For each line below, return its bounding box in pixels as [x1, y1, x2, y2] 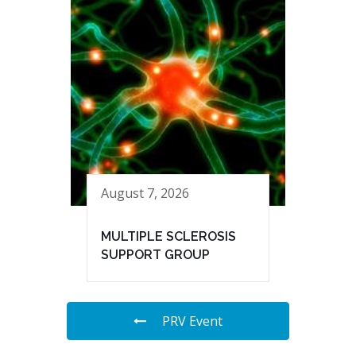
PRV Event [162, 312, 222, 331]
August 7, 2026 [101, 184, 189, 202]
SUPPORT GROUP [101, 247, 210, 263]
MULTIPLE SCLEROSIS [101, 229, 236, 245]
